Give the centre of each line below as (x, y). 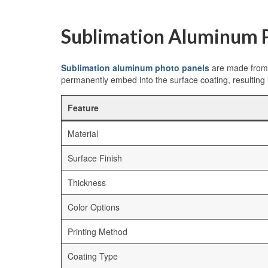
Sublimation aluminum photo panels (135, 68)
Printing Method (98, 232)
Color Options (94, 207)
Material (83, 134)
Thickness (87, 183)
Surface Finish (95, 158)
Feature (83, 108)
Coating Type (93, 256)
